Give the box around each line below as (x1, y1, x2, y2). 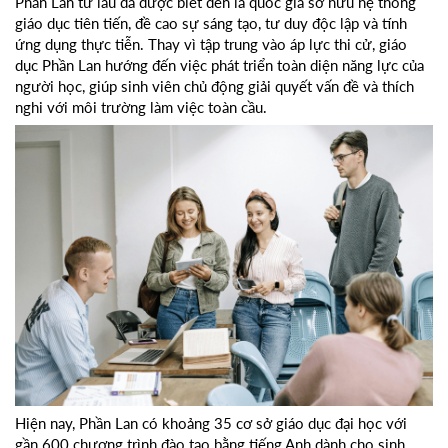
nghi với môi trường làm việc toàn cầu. (15, 98, 267, 117)
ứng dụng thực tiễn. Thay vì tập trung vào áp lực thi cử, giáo (15, 35, 407, 54)
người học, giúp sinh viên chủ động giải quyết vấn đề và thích (15, 77, 414, 96)
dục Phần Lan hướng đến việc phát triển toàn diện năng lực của (15, 56, 424, 75)
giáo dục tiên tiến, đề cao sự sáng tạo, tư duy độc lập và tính (15, 14, 407, 33)
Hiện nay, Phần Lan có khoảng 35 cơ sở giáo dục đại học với (15, 413, 407, 432)
